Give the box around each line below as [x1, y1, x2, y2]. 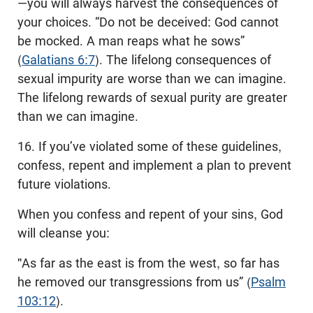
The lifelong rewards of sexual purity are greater [17, 89, 287, 105]
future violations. [17, 176, 111, 191]
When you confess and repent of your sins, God [17, 206, 283, 221]
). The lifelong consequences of [95, 52, 271, 67]
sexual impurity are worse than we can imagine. [17, 71, 286, 86]
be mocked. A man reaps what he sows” [17, 33, 245, 48]
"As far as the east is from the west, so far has [17, 255, 279, 270]
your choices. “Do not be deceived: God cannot [17, 14, 279, 29]
